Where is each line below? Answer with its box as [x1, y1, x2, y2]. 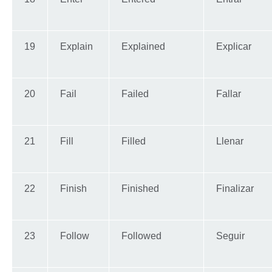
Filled [121, 136, 146, 147]
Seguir [216, 231, 245, 242]
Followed [121, 231, 161, 242]
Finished [121, 183, 159, 194]
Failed [121, 89, 149, 100]
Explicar [216, 41, 251, 52]
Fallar [216, 89, 241, 100]
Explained [121, 41, 165, 52]
